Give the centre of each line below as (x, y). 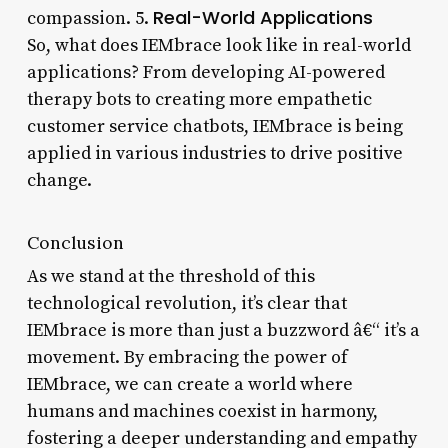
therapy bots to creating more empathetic (199, 99)
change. (59, 180)
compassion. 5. (89, 18)
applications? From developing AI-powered (205, 72)
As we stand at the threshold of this (170, 276)
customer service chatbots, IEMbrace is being (214, 126)
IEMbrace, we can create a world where (189, 384)
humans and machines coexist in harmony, (202, 411)
